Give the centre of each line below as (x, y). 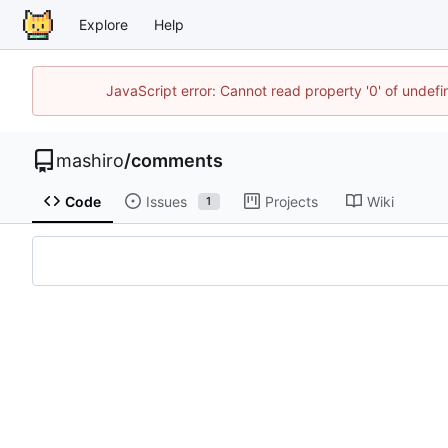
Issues (166, 201)
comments (177, 160)
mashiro (90, 160)
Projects (291, 201)
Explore (103, 24)
